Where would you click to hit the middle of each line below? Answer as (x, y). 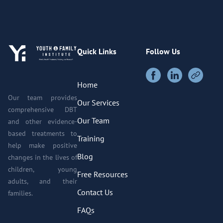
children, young (43, 169)
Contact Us (95, 192)
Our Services (98, 102)
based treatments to (43, 133)
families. (20, 193)
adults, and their (43, 181)
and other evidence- (43, 121)
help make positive (43, 145)
